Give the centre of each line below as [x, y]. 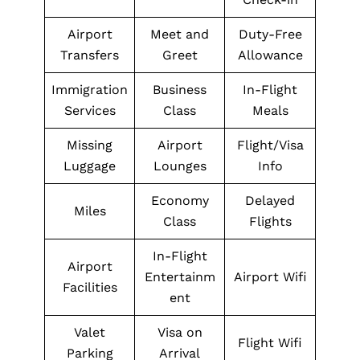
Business [180, 90]
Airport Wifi [270, 277]
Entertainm [180, 277]
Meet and [180, 34]
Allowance [270, 55]
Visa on [180, 332]
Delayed [270, 200]
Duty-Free [270, 34]
